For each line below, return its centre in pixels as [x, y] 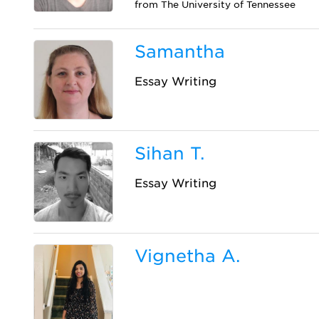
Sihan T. [170, 154]
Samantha [180, 52]
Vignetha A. [188, 256]
